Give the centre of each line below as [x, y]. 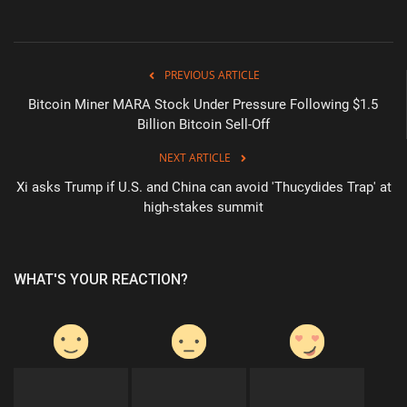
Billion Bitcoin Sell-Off [203, 124]
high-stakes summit [203, 207]
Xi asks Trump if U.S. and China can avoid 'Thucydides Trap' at [203, 187]
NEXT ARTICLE [194, 157]
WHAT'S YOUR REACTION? [101, 279]
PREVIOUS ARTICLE [212, 74]
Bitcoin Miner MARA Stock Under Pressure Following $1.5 [203, 104]
